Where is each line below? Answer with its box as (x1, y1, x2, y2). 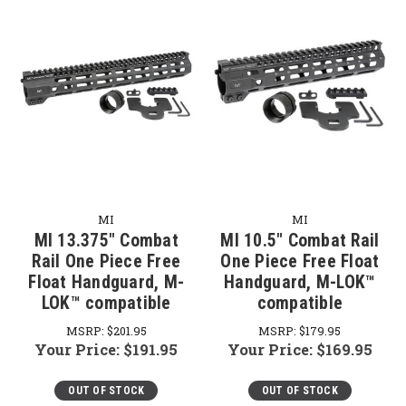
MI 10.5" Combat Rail (220, 229, 380, 251)
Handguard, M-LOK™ (224, 271, 376, 293)
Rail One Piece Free (32, 250, 181, 272)
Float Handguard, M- (28, 271, 185, 293)
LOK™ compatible (41, 292, 171, 314)
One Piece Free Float (220, 250, 380, 272)
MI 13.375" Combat (34, 229, 179, 251)
